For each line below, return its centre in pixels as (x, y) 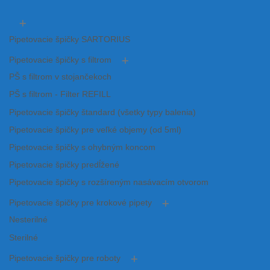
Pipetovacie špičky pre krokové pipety (80, 203)
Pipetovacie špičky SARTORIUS (70, 40)
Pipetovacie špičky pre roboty (65, 258)
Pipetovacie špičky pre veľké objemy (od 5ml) (95, 130)
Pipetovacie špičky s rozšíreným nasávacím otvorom (109, 183)
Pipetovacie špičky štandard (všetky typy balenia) (102, 112)
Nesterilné (28, 220)
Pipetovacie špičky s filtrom (60, 60)
